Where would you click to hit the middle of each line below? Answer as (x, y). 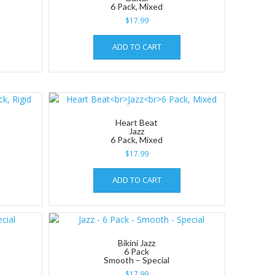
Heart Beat (137, 122)
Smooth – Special (137, 260)
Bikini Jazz (137, 242)
